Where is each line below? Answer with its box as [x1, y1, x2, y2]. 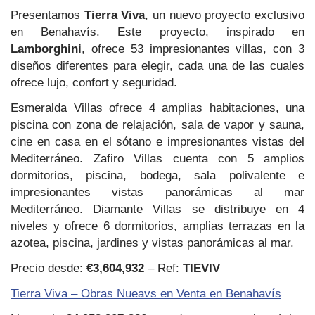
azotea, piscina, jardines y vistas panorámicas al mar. [11, 236, 294, 250]
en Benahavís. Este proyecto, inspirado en [11, 25, 304, 39]
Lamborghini [11, 41, 82, 56]
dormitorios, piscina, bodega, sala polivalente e [11, 168, 304, 182]
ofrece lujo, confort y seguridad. [11, 75, 177, 89]
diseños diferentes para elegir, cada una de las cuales [11, 58, 304, 72]
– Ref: [144, 261, 183, 275]
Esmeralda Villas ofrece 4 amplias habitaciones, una [11, 101, 304, 115]
